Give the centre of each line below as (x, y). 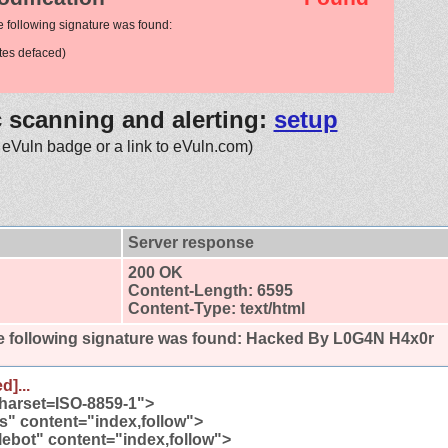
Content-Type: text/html (216, 308)
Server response (191, 242)
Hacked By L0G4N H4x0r (340, 338)
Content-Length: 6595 (210, 290)
